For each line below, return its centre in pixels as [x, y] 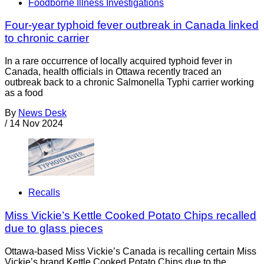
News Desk [42, 113]
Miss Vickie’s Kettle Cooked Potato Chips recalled [131, 216]
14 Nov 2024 [36, 124]
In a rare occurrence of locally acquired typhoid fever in [118, 61]
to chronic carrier [47, 38]
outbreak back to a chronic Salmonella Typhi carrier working [129, 82]
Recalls [44, 193]
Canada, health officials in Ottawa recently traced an [113, 72]
